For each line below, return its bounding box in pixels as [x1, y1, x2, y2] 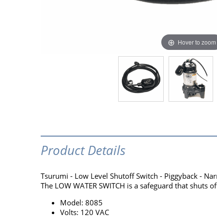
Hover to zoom [178, 37, 216, 46]
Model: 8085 [60, 198, 103, 208]
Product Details [40, 141, 125, 159]
